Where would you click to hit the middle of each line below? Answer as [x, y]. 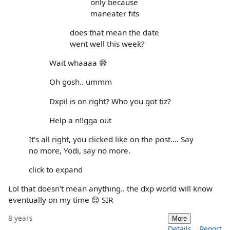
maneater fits [115, 13]
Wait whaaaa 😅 [78, 63]
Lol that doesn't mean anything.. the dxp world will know [110, 189]
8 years [21, 218]
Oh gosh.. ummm [81, 82]
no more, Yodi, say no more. [80, 150]
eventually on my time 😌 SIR [61, 200]
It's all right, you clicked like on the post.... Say [111, 139]
